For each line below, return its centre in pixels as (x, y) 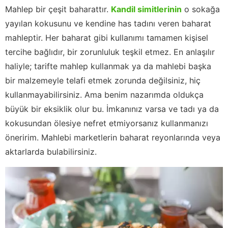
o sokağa (201, 9)
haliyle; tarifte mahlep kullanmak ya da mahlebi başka (108, 66)
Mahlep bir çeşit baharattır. (58, 9)
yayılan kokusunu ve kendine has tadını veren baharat (108, 24)
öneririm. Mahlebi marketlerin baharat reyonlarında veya (113, 138)
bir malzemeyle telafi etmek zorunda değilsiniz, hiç (103, 81)
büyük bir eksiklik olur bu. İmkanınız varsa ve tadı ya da (112, 109)
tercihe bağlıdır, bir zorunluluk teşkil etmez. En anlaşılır (110, 52)
